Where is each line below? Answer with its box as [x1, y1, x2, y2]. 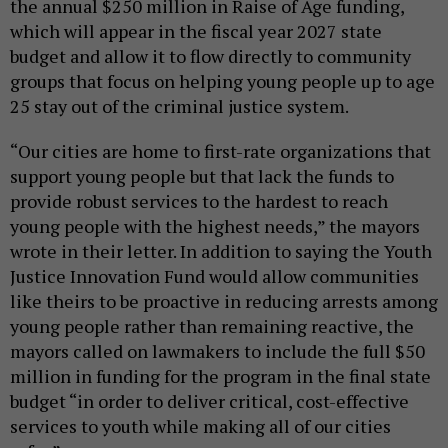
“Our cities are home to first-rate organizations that [10, 139, 431, 164]
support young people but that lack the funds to [10, 164, 394, 189]
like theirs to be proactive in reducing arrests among [10, 289, 438, 314]
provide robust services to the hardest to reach [10, 189, 388, 214]
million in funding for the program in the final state [10, 364, 431, 389]
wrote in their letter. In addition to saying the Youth [10, 239, 432, 264]
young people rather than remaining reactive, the [10, 314, 414, 339]
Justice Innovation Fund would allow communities [10, 264, 419, 289]
